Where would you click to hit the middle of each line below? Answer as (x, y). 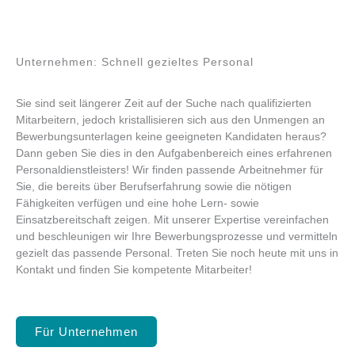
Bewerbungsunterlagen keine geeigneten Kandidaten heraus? (171, 137)
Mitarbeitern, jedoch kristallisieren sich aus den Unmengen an (170, 120)
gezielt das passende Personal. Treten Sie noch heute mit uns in (177, 254)
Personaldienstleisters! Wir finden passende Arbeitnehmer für (170, 170)
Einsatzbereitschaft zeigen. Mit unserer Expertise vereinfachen (172, 220)
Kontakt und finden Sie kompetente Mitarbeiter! (134, 270)
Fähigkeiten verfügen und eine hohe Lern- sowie (137, 204)
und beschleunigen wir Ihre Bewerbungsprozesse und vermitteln (177, 237)
